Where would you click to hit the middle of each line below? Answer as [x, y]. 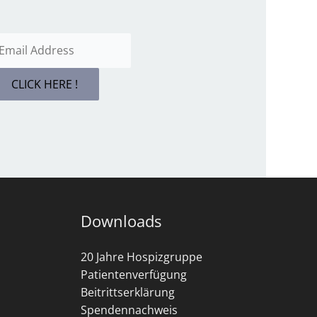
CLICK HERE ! [45, 84]
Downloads [121, 221]
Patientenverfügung [133, 275]
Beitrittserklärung [127, 292]
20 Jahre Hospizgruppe [141, 257]
